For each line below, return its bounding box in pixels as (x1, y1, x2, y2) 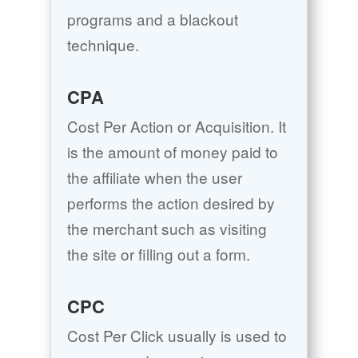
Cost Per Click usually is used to (66, 324, 287, 347)
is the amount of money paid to (66, 141, 278, 163)
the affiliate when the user (66, 166, 242, 189)
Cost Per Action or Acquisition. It (66, 115, 286, 137)
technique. (66, 34, 139, 56)
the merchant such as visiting (66, 217, 267, 240)
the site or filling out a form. (66, 243, 250, 265)
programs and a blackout (66, 8, 238, 30)
